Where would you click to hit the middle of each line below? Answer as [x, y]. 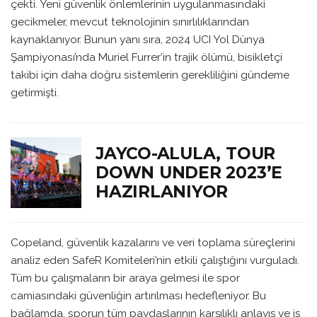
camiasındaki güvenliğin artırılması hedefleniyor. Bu [138, 296]
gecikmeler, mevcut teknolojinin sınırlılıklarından [130, 21]
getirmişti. [35, 92]
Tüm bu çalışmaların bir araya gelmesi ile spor [125, 278]
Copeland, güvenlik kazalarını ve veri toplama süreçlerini [153, 243]
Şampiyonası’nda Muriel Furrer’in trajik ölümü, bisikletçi [146, 57]
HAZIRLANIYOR [162, 192]
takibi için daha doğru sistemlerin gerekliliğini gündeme [150, 74]
